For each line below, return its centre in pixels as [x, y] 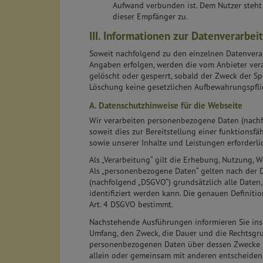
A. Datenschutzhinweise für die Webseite [166, 105]
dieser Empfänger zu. [150, 16]
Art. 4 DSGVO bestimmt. [131, 205]
